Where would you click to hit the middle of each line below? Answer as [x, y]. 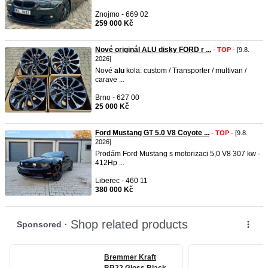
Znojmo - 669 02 [122, 14]
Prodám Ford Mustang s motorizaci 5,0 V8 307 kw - [178, 154]
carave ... [110, 80]
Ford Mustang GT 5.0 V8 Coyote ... [152, 133]
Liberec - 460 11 [121, 181]
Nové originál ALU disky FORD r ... [153, 50]
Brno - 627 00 [117, 98]
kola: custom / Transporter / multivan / [185, 71]
